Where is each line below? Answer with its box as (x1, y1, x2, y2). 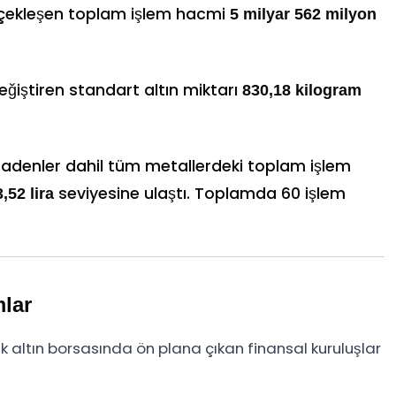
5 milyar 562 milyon (230, 5, 377, 24)
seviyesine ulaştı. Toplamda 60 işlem (54, 183, 346, 205)
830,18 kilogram (242, 81, 362, 100)
